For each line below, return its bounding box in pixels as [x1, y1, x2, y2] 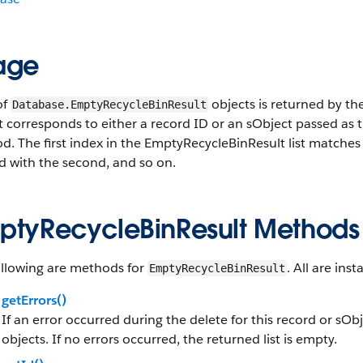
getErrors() [2, 292, 66, 309]
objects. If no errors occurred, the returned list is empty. [2, 331, 337, 348]
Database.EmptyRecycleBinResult [12, 98, 207, 111]
